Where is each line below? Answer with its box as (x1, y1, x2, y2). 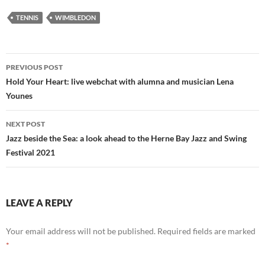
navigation (5, 73, 79, 93)
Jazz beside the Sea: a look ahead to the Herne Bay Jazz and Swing (6, 132, 247, 143)
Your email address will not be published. (6, 225, 156, 236)
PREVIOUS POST (6, 62, 63, 72)
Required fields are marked (157, 225, 256, 236)
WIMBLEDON (55, 13, 96, 21)
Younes (6, 90, 33, 101)
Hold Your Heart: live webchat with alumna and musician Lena (6, 76, 234, 86)
